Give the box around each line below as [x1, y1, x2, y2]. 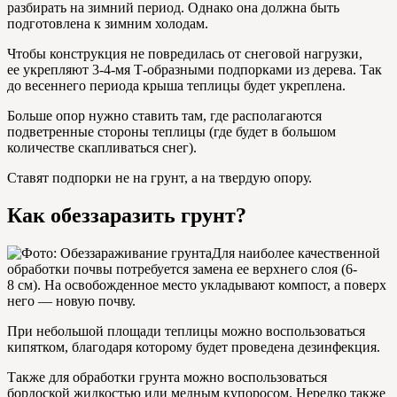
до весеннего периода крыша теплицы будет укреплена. [7, 78, 346, 94]
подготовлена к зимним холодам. [7, 16, 208, 32]
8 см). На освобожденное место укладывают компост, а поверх [7, 277, 386, 293]
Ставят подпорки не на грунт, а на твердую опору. [7, 170, 312, 186]
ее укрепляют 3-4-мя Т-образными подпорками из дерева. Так [7, 62, 382, 78]
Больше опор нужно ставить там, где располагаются [7, 108, 322, 124]
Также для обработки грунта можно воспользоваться [7, 370, 327, 385]
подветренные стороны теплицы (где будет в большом [7, 124, 336, 140]
